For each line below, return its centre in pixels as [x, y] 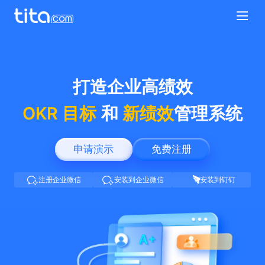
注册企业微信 [60, 179]
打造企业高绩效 [132, 87]
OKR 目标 [60, 114]
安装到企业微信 [139, 179]
